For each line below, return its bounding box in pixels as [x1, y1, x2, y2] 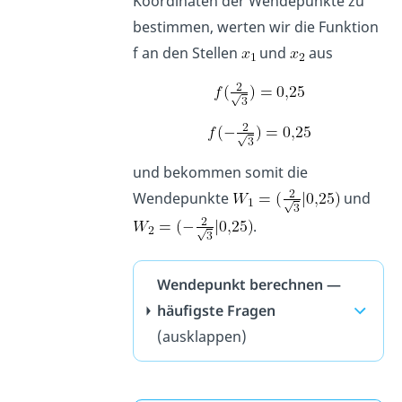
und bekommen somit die [133, 162, 309, 183]
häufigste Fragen [156, 301, 275, 321]
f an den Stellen [133, 43, 242, 64]
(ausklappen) [156, 327, 247, 347]
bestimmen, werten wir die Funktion [133, 17, 380, 38]
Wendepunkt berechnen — [156, 275, 341, 295]
